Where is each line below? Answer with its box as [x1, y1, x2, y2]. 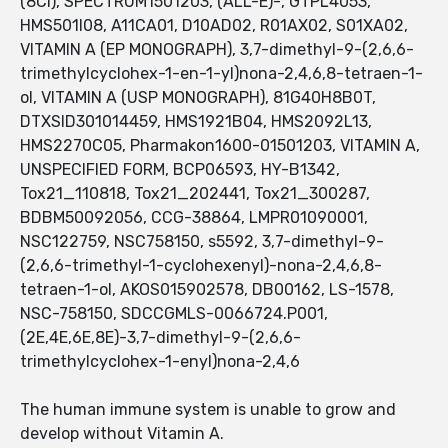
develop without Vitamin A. [20, 424, 228, 444]
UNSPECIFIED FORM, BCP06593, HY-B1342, [20, 160, 340, 180]
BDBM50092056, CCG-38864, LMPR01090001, [20, 208, 368, 228]
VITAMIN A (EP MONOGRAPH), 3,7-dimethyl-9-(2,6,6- [20, 40, 414, 60]
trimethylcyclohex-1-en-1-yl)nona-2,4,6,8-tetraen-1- [20, 64, 423, 84]
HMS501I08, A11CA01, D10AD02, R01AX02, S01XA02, [20, 16, 408, 36]
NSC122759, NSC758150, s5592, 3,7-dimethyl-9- [20, 232, 384, 252]
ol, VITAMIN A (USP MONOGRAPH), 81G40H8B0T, [20, 88, 376, 108]
